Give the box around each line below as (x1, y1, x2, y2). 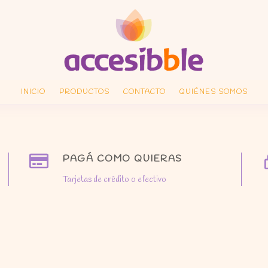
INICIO (20, 87, 45, 97)
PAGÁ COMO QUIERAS (63, 153, 182, 165)
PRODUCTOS (59, 87, 109, 97)
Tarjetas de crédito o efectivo (63, 174, 167, 185)
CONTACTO (123, 87, 166, 97)
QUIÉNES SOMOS (179, 87, 248, 97)
